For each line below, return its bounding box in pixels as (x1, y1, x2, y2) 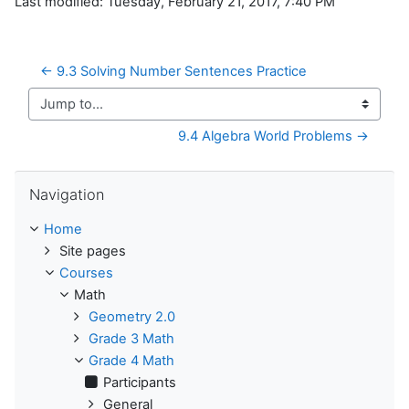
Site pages (59, 243, 126, 260)
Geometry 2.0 (89, 309, 175, 326)
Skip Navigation (14, 171, 110, 188)
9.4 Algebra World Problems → (178, 128, 369, 145)
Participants (103, 374, 176, 392)
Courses (59, 265, 113, 282)
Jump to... (27, 103, 90, 121)
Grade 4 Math (89, 352, 174, 370)
